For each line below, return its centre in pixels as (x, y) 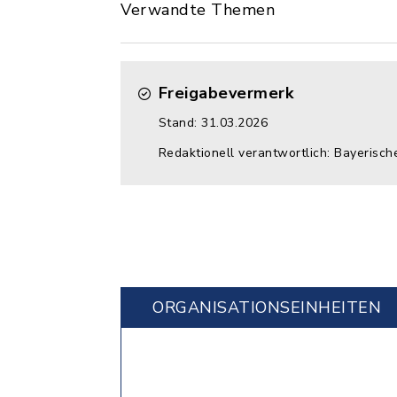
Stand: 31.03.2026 (213, 123)
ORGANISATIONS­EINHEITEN (267, 307)
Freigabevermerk (226, 93)
